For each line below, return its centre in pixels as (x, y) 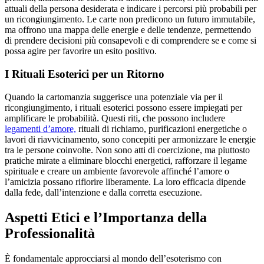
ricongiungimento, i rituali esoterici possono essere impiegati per (123, 107)
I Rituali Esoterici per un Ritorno (85, 74)
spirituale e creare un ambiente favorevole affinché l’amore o (117, 171)
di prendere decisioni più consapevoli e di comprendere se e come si (131, 41)
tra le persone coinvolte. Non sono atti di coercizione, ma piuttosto (127, 150)
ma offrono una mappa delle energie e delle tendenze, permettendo (128, 30)
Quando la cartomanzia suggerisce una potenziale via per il (114, 97)
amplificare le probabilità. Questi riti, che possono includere (115, 118)
